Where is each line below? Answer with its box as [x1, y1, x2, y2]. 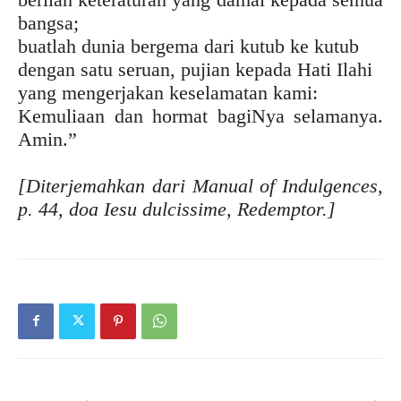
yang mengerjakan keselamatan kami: [18, 81, 318, 104]
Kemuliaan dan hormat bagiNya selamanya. [18, 104, 383, 127]
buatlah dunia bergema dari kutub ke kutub [18, 34, 359, 57]
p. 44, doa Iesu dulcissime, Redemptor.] [18, 197, 336, 220]
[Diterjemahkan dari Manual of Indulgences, [18, 174, 383, 197]
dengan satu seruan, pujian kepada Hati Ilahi [18, 57, 372, 81]
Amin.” [18, 127, 77, 150]
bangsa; [18, 11, 79, 34]
